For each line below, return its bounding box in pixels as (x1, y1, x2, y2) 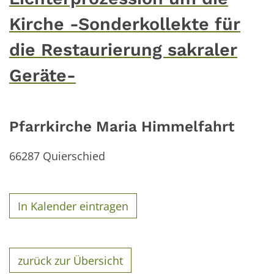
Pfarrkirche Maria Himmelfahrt (9, 117, 234, 136)
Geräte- (9, 65, 76, 86)
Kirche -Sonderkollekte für (9, 13, 240, 35)
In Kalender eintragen (18, 198, 129, 213)
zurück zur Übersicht (18, 253, 124, 268)
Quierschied (43, 149, 105, 164)
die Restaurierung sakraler (9, 39, 237, 61)
